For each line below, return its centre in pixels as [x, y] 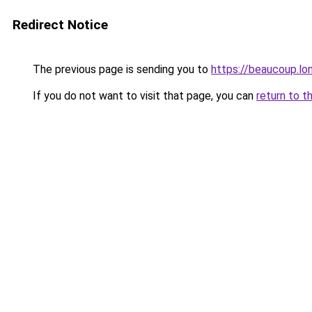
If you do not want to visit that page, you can [143, 96]
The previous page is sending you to [120, 69]
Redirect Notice [60, 25]
